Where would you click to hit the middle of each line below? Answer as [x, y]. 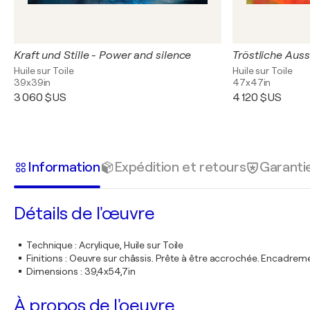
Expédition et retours [180, 167]
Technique [50, 245]
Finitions [45, 258]
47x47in [252, 82]
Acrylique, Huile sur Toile [131, 245]
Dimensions [53, 271]
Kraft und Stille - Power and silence [103, 55]
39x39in [33, 82]
